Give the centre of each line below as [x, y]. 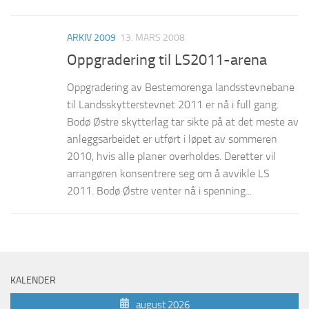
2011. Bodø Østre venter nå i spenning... [159, 190]
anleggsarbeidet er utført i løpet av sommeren [172, 139]
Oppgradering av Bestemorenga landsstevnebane [181, 87]
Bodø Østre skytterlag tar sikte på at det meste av [183, 121]
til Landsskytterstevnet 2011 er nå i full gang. [173, 104]
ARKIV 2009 [91, 37]
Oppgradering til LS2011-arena [167, 60]
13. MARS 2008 [152, 37]
